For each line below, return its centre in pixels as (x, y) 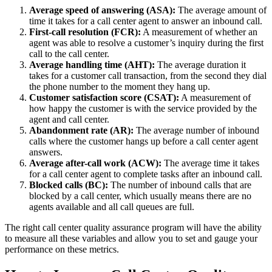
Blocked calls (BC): (69, 185)
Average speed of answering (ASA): (102, 10)
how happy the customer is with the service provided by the (143, 109)
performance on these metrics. (62, 250)
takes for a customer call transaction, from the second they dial (148, 76)
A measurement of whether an (199, 32)
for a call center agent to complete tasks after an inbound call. (146, 174)
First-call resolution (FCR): (85, 32)
